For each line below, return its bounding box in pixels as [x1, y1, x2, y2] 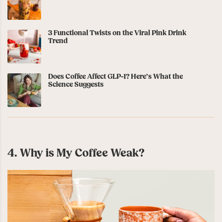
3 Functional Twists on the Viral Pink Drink [48, 28, 186, 38]
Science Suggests [48, 80, 104, 89]
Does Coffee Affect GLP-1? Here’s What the [48, 72, 183, 81]
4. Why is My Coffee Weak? [7, 146, 145, 160]
